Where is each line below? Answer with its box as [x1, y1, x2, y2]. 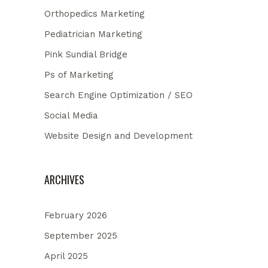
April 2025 [44, 250, 88, 261]
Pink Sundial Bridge [44, 48, 127, 60]
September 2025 [44, 230, 117, 241]
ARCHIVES [44, 171, 84, 187]
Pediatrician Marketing [44, 28, 142, 39]
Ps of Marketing [44, 69, 114, 80]
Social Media [44, 109, 98, 121]
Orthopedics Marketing [44, 8, 145, 19]
